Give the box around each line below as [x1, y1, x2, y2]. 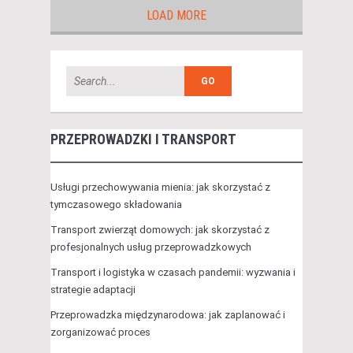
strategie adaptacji [50, 284, 136, 296]
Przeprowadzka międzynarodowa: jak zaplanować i [50, 309, 285, 321]
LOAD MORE [147, 8, 206, 24]
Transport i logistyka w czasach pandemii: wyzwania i [50, 266, 295, 279]
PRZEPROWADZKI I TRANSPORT [50, 131, 236, 148]
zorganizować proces [50, 326, 150, 339]
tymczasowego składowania [50, 199, 182, 211]
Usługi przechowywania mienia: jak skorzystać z [50, 181, 270, 194]
